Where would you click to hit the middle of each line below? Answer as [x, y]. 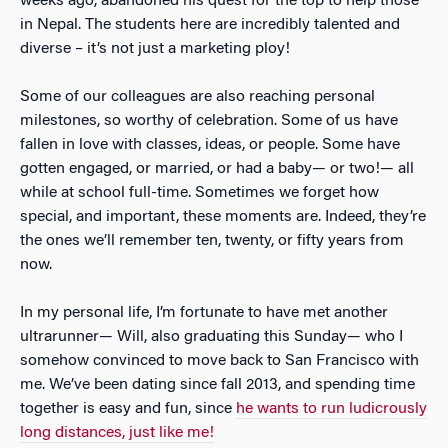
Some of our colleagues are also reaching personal [197, 96]
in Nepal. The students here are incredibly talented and [210, 24]
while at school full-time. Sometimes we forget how [199, 192]
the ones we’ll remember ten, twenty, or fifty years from [212, 240]
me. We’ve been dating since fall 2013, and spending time [217, 384]
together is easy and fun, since [128, 408]
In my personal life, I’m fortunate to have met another [204, 312]
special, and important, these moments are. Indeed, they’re [223, 216]
